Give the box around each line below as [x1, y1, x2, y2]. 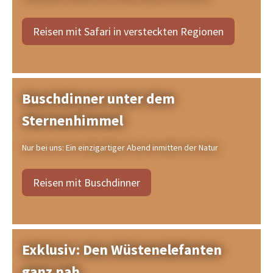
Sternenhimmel [22, 111, 123, 130]
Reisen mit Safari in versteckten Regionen [33, 24, 224, 38]
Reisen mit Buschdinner [33, 175, 140, 190]
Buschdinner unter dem [22, 89, 175, 108]
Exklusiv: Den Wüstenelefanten [22, 240, 222, 259]
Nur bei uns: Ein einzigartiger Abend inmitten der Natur [22, 142, 218, 153]
